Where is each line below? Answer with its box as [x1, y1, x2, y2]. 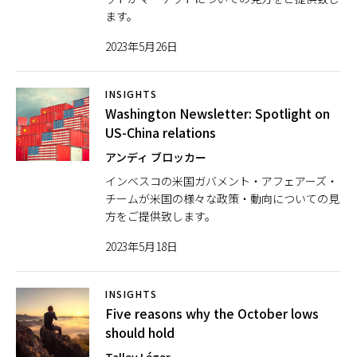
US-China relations [105, 123, 216, 142]
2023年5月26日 [105, 38, 178, 54]
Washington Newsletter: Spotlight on [105, 104, 330, 123]
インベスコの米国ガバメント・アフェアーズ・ [105, 173, 338, 189]
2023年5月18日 [105, 238, 178, 254]
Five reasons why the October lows [105, 304, 319, 323]
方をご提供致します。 [105, 208, 216, 224]
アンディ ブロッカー [105, 149, 206, 165]
